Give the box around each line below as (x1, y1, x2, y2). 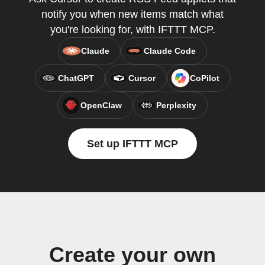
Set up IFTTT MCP (87, 138, 178, 150)
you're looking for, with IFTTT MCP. (50, 24, 215, 35)
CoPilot (189, 73, 219, 83)
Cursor (128, 73, 156, 83)
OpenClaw (80, 101, 122, 110)
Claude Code (144, 46, 196, 56)
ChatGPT (57, 73, 94, 83)
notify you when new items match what (41, 8, 224, 20)
